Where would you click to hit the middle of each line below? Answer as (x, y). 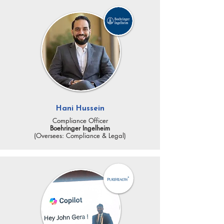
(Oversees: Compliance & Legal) (80, 135)
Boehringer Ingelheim (80, 128)
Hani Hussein (80, 109)
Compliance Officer (80, 120)
